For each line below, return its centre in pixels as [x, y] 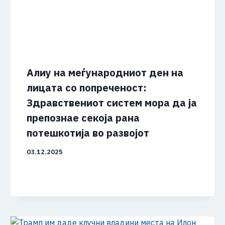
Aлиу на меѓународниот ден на [105, 73]
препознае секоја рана [83, 118]
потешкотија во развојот [88, 133]
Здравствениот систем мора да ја [112, 103]
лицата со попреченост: [87, 88]
